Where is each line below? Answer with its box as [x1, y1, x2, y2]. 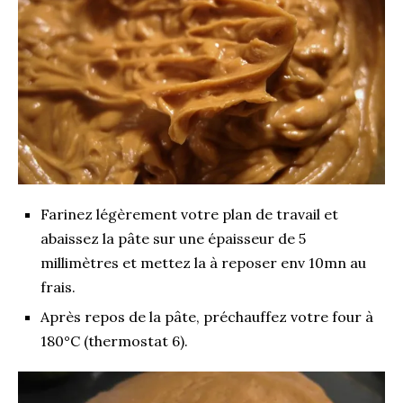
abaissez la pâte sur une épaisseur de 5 [40, 228, 306, 247]
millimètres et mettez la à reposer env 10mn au [40, 253, 366, 272]
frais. [40, 277, 76, 296]
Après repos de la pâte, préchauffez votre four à [40, 307, 373, 326]
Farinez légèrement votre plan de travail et [40, 204, 338, 223]
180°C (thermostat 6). [40, 331, 188, 350]
